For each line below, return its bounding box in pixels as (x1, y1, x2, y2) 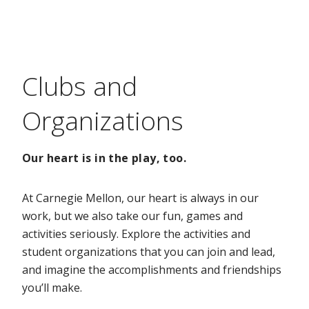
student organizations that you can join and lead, (22, 244, 275, 260)
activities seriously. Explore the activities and (22, 226, 250, 242)
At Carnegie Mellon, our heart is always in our (22, 190, 259, 206)
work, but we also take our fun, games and (22, 208, 243, 224)
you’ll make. (22, 280, 82, 296)
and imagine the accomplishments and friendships (22, 262, 281, 278)
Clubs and (22, 68, 137, 104)
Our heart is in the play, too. (22, 150, 186, 166)
